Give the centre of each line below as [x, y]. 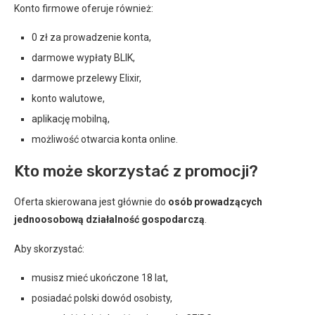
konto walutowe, [68, 98]
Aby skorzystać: [49, 249]
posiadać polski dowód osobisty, [102, 298]
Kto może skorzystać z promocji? [136, 171]
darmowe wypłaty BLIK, [83, 57]
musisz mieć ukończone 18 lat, [100, 277]
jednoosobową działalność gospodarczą [109, 219]
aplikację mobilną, [71, 118]
